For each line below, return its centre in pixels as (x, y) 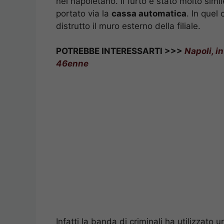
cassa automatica (149, 13)
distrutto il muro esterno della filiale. (128, 26)
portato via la (84, 13)
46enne (72, 64)
